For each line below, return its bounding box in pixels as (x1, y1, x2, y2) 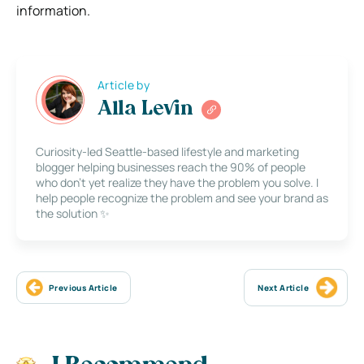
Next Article (258, 281, 309, 293)
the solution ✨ (36, 205, 110, 221)
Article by (97, 77, 150, 93)
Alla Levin (97, 100, 193, 120)
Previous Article (49, 281, 118, 293)
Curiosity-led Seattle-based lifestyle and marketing (36, 143, 299, 159)
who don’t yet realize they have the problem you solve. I (36, 174, 318, 190)
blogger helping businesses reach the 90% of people (36, 158, 305, 175)
